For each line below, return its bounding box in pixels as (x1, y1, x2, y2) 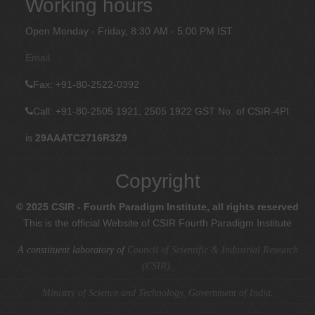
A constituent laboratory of (17, 245, 127, 255)
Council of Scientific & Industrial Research (127, 245, 298, 255)
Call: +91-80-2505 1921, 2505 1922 (33, 105, 193, 117)
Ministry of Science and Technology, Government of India (41, 288, 271, 298)
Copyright (115, 170, 200, 192)
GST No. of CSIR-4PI (195, 105, 290, 117)
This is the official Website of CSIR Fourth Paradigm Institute (23, 217, 292, 229)
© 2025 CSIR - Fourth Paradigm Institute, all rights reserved (16, 201, 299, 212)
